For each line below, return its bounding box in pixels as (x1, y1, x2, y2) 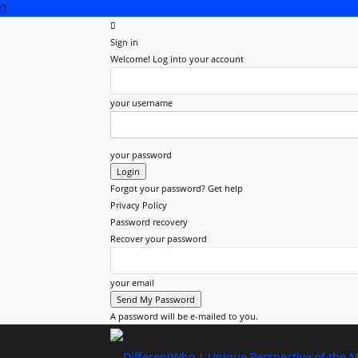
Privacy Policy (110, 199, 167, 211)
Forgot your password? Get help (110, 182, 243, 194)
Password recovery (110, 216, 188, 228)
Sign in (110, 36, 138, 48)
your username (110, 97, 173, 109)
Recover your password (110, 233, 207, 245)
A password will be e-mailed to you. (110, 310, 258, 322)
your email (110, 276, 154, 288)
